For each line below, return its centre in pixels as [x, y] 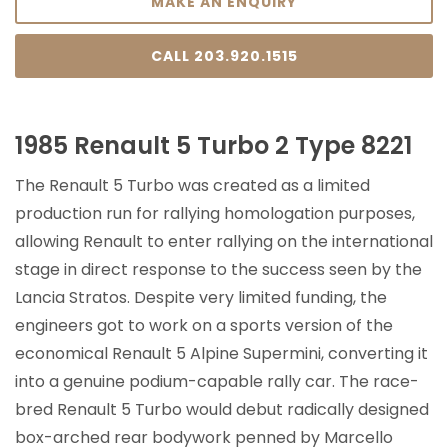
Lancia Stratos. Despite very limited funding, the [201, 297]
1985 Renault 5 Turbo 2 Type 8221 [213, 145]
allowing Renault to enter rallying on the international [224, 241]
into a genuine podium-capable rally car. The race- [217, 381]
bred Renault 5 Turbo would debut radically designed [222, 409]
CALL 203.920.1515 [224, 55]
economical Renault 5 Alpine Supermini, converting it [221, 353]
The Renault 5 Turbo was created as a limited [192, 185]
